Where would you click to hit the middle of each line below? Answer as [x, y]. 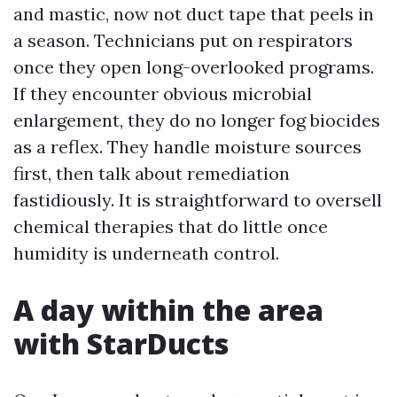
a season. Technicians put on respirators [183, 40]
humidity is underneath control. [146, 253]
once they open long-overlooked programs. [194, 67]
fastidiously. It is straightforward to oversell [198, 200]
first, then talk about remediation [152, 173]
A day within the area [168, 310]
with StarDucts [121, 343]
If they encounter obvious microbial [163, 93]
